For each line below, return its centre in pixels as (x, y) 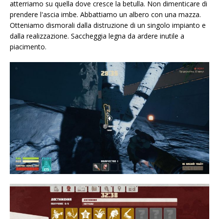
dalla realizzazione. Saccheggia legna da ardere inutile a (97, 36)
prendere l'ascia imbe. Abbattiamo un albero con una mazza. (105, 14)
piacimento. (28, 46)
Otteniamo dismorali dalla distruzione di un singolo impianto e (108, 25)
